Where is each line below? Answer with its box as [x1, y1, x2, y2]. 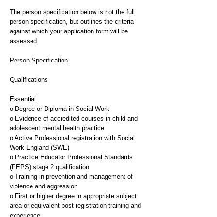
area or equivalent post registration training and [10, 202, 141, 209]
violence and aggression [10, 183, 77, 190]
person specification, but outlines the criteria [10, 18, 134, 25]
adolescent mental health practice [10, 124, 104, 132]
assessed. [10, 37, 39, 45]
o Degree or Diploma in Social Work [10, 105, 109, 112]
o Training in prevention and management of [10, 173, 133, 180]
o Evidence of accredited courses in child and [10, 115, 138, 122]
